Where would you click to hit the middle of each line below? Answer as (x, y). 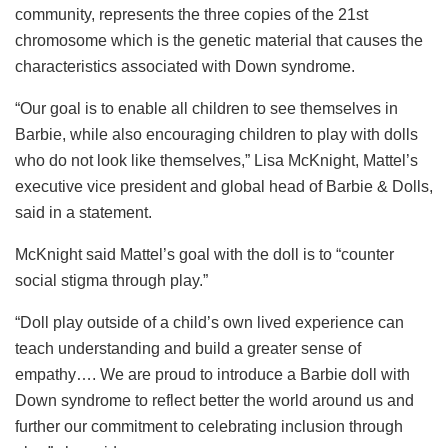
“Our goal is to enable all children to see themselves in (206, 109)
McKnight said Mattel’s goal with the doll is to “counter (204, 255)
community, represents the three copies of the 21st (191, 15)
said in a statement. (83, 213)
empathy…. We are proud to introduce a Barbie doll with (212, 375)
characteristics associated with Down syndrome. (185, 67)
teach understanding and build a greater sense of (188, 349)
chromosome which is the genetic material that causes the (219, 41)
